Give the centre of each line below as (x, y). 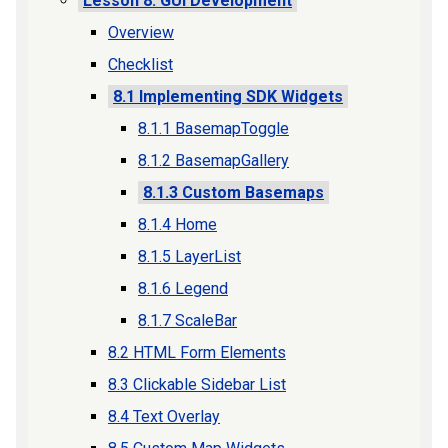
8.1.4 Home (177, 224)
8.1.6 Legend (183, 288)
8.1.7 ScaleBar (187, 320)
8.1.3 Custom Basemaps (233, 192)
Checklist (140, 64)
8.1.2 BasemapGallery (213, 160)
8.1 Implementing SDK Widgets (228, 96)
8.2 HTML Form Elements (197, 352)
